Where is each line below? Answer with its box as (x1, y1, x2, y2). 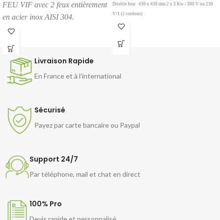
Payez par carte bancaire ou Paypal (34, 121, 140, 130)
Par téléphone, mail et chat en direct (29, 170, 140, 179)
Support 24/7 (29, 154, 78, 165)
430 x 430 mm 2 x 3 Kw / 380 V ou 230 (137, 1, 213, 6)
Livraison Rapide (34, 56, 94, 66)
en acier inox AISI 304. (2, 12, 74, 21)
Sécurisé (34, 105, 65, 115)
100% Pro (29, 199, 62, 209)
